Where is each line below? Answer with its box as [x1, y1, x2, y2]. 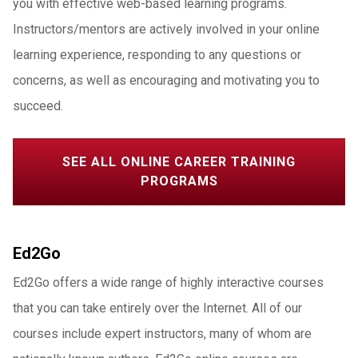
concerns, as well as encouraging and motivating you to [13, 73, 320, 88]
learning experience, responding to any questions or [13, 47, 301, 62]
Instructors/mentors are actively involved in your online [13, 22, 320, 37]
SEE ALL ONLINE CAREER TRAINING [62, 154, 296, 169]
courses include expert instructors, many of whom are [13, 326, 312, 341]
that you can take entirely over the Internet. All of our [13, 300, 302, 316]
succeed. [13, 98, 63, 113]
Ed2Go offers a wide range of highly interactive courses [13, 275, 324, 290]
